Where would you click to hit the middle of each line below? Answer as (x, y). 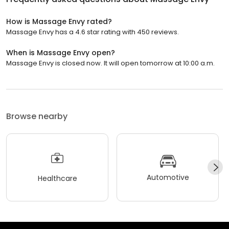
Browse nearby (37, 116)
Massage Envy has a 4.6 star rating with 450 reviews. (93, 32)
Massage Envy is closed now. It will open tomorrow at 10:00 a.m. (110, 63)
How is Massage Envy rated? (59, 21)
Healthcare (57, 179)
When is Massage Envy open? (61, 52)
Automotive (168, 178)
